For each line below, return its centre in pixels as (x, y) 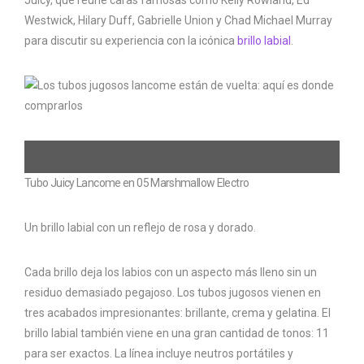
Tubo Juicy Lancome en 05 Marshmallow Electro (137, 183)
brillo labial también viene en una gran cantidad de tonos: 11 (177, 334)
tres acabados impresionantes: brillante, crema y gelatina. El (178, 313)
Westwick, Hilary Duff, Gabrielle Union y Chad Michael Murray (178, 21)
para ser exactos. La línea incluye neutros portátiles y (159, 354)
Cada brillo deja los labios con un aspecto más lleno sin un (171, 273)
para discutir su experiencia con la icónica (131, 41)
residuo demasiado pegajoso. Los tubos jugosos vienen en (173, 293)
